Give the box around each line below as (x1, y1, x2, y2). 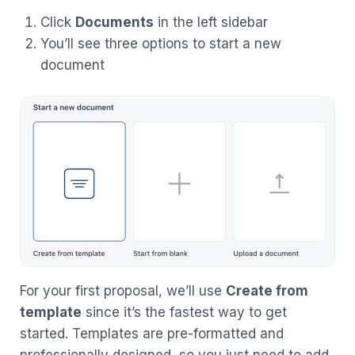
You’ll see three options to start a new (40, 35, 281, 52)
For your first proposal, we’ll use (20, 282, 226, 299)
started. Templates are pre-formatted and (20, 325, 284, 342)
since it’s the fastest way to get (82, 303, 287, 320)
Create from (226, 282, 308, 299)
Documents (74, 13, 154, 30)
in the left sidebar (153, 13, 268, 30)
